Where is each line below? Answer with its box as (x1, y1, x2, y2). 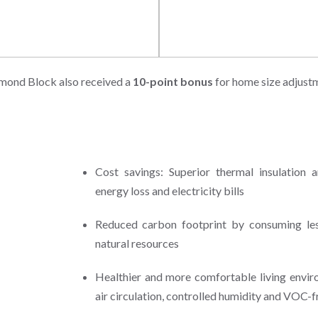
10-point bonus (132, 74, 213, 88)
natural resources (94, 236, 179, 250)
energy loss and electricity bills (94, 183, 244, 197)
